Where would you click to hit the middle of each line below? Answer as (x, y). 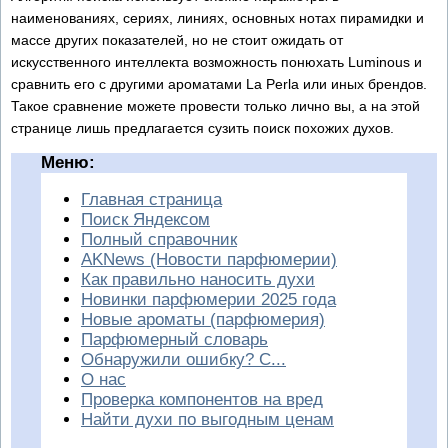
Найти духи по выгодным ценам (207, 419)
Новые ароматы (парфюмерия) (203, 319)
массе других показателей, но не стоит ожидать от (177, 39)
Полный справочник (159, 239)
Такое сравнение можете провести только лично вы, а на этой (215, 105)
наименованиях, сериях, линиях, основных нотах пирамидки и (217, 17)
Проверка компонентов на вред (202, 399)
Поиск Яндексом (145, 219)
